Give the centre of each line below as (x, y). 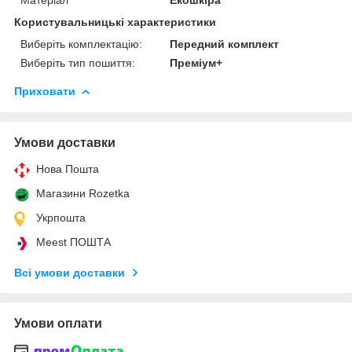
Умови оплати (58, 323)
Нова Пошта (68, 169)
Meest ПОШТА (73, 242)
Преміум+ (196, 62)
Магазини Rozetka (83, 193)
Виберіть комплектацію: (81, 44)
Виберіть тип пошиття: (78, 62)
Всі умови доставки (70, 272)
